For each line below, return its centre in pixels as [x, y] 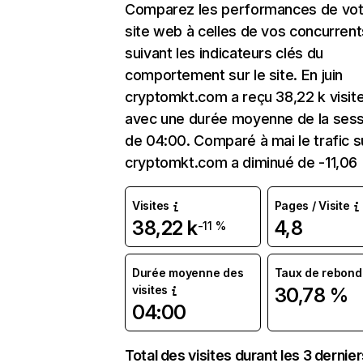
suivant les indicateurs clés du [224, 53]
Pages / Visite [312, 205]
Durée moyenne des [188, 273]
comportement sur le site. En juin [234, 75]
